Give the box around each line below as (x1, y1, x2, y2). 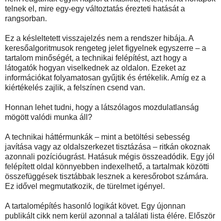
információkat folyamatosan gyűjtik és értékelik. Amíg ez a (5, 74, 206, 82)
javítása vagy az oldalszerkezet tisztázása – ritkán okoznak (5, 143, 210, 151)
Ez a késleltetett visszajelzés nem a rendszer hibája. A (5, 34, 193, 43)
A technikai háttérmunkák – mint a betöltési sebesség (5, 133, 190, 142)
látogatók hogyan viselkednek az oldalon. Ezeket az (5, 64, 186, 73)
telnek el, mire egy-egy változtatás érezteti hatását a (5, 4, 185, 13)
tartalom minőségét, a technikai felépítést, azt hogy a (5, 54, 187, 63)
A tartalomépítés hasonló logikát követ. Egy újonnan (5, 202, 185, 211)
